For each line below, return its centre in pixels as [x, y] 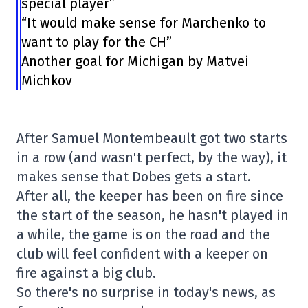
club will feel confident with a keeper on [142, 254]
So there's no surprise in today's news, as [146, 292]
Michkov [46, 80]
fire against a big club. [86, 273]
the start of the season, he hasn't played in [153, 215]
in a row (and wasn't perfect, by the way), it [152, 157]
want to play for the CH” [96, 42]
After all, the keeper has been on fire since [150, 196]
